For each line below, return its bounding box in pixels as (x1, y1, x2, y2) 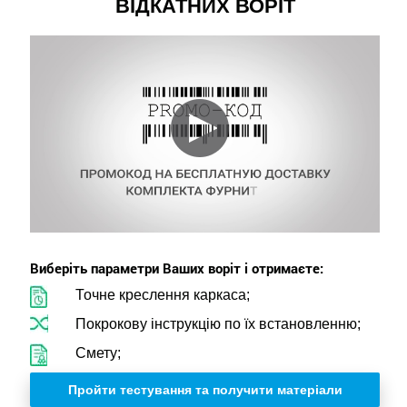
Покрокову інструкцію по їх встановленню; (75, 315, 361, 332)
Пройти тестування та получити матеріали (67, 382, 342, 397)
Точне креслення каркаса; (75, 286, 250, 303)
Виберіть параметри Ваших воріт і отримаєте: (30, 258, 323, 277)
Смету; (75, 344, 121, 361)
